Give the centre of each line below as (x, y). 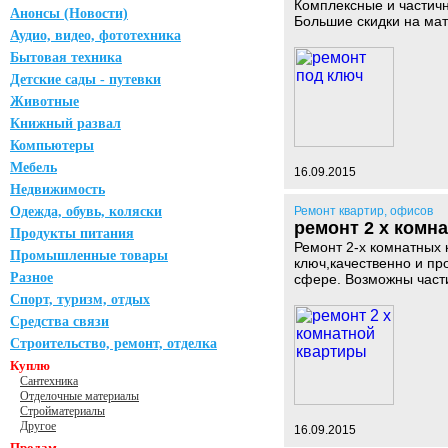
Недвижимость (57, 189)
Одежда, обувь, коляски (86, 211)
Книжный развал (65, 123)
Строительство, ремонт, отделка (113, 343)
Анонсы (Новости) (69, 13)
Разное (31, 277)
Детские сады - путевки (85, 79)
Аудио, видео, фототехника (95, 35)
